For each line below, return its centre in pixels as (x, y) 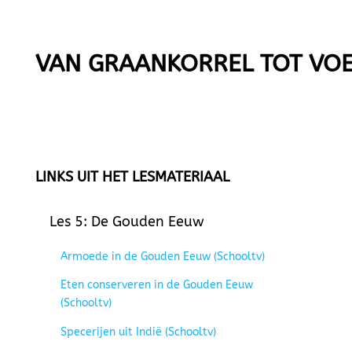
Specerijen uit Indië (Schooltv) (138, 332)
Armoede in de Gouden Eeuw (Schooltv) (162, 256)
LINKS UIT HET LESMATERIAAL (132, 177)
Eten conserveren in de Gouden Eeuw (156, 285)
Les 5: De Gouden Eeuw (126, 222)
